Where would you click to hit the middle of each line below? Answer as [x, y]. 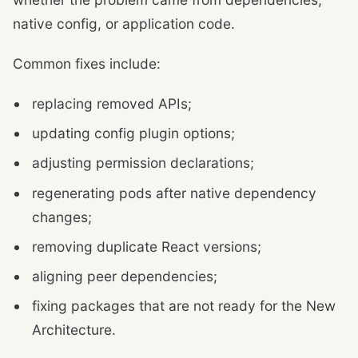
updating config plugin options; [133, 133]
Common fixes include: [87, 64]
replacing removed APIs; [112, 104]
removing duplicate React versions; [147, 246]
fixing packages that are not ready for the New [184, 306]
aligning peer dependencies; [125, 276]
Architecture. [74, 330]
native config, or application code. [124, 24]
